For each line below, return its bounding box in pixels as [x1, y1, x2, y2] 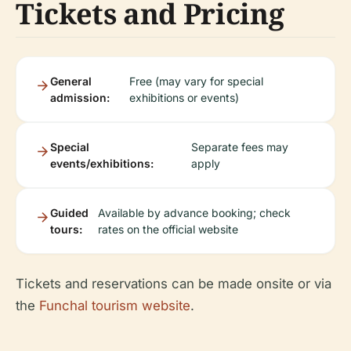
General [50, 74, 92, 88]
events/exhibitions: [50, 157, 154, 170]
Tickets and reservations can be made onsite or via [16, 276, 331, 291]
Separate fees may [190, 140, 288, 154]
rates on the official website [97, 223, 238, 236]
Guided [50, 206, 89, 219]
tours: [50, 223, 82, 236]
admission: [50, 91, 110, 104]
